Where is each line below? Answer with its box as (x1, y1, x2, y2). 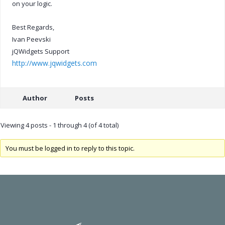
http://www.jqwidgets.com (12, 58, 97, 68)
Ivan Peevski (12, 34, 51, 44)
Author (22, 93, 47, 102)
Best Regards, (12, 22, 54, 32)
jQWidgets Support (12, 46, 69, 56)
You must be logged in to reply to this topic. (5, 144, 135, 153)
